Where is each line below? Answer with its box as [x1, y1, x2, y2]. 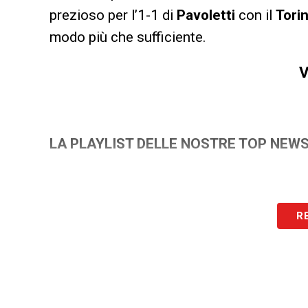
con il [235, 6, 276, 23]
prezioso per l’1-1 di [49, 6, 177, 23]
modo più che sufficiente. [49, 28, 206, 45]
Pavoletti [177, 6, 235, 23]
